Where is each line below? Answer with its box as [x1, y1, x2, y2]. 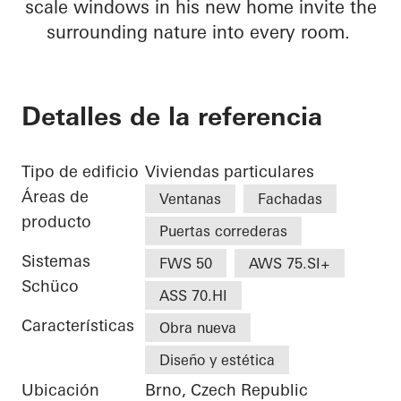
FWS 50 [159, 254, 212, 273]
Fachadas [258, 190, 322, 209]
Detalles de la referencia [21, 101, 322, 132]
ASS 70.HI [159, 286, 227, 305]
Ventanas [159, 190, 221, 209]
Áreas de [21, 186, 89, 208]
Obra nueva [159, 319, 236, 337]
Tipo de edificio [21, 161, 139, 183]
